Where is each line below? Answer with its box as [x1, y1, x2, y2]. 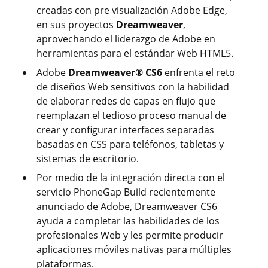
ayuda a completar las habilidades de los [36, 214, 220, 228]
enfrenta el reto [162, 66, 235, 80]
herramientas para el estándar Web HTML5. [36, 47, 233, 60]
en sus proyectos [36, 18, 116, 32]
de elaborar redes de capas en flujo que [36, 95, 215, 108]
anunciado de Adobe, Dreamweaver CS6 [36, 200, 217, 214]
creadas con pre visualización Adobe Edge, [36, 4, 227, 17]
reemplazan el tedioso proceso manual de [36, 109, 226, 123]
